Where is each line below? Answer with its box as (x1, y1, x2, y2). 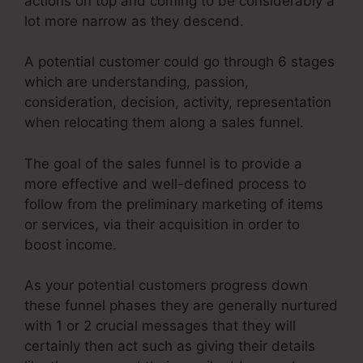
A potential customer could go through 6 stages (24, 53, 335, 70)
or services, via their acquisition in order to (24, 216, 300, 233)
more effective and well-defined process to (24, 175, 306, 192)
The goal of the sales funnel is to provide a (24, 155, 302, 172)
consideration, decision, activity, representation (24, 94, 331, 111)
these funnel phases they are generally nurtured (24, 297, 338, 314)
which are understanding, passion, (24, 74, 249, 91)
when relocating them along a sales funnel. (24, 114, 304, 131)
